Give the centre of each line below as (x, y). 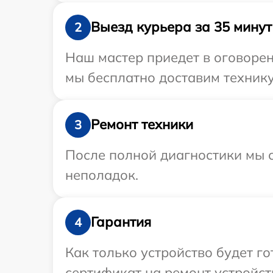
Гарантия (121, 222)
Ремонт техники (142, 125)
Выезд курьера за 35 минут (181, 27)
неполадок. (102, 175)
